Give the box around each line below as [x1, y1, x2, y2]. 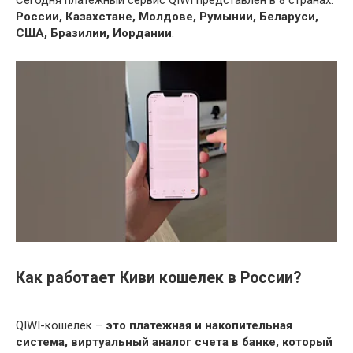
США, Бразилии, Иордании [16, 26, 172, 40]
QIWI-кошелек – [16, 318, 106, 333]
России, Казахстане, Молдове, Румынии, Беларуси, [16, 9, 318, 24]
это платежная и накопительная [106, 318, 292, 333]
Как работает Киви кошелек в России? [16, 269, 301, 288]
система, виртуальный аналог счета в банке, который [16, 335, 333, 350]
